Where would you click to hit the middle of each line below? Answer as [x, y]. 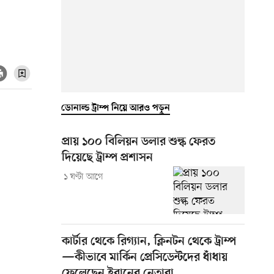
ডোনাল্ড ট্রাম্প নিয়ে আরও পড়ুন [116, 108]
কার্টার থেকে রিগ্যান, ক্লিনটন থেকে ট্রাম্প [149, 242]
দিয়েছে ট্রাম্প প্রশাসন [107, 158]
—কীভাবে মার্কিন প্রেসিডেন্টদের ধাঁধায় [145, 257]
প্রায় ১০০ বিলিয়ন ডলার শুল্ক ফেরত [139, 142]
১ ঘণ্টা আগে [83, 177]
